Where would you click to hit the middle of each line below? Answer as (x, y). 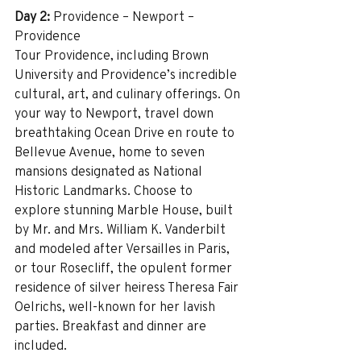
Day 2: (32, 16)
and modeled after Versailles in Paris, (124, 248)
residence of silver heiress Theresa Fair (128, 287)
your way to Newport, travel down (116, 113)
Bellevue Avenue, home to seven (111, 151)
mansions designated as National (110, 171)
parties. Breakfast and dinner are (112, 326)
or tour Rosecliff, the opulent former (125, 268)
